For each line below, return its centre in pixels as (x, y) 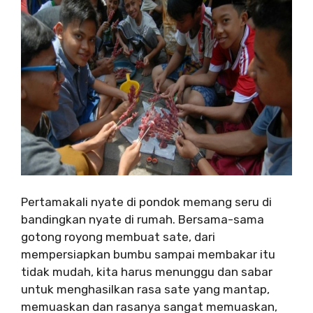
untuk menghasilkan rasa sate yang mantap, (145, 289)
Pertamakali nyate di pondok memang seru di (146, 202)
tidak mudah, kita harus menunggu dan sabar (147, 271)
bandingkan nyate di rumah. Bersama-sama (143, 219)
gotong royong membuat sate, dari (118, 236)
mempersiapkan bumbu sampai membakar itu (148, 254)
